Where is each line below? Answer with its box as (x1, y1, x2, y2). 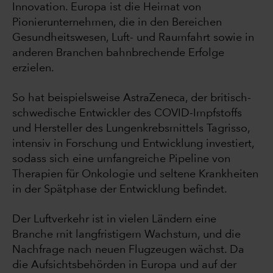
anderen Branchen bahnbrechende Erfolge (12, 48, 224, 59)
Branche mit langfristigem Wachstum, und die (12, 229, 241, 241)
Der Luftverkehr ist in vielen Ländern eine (12, 214, 216, 225)
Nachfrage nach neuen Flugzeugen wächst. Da (12, 244, 244, 256)
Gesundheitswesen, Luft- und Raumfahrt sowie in (12, 32, 254, 44)
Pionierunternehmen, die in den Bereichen (12, 17, 222, 29)
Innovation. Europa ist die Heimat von (12, 2, 201, 13)
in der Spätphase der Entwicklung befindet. (12, 184, 227, 196)
